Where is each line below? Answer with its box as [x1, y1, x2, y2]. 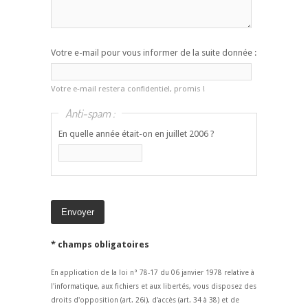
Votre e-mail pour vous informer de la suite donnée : [51, 47, 256, 58]
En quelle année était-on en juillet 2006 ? [58, 129, 214, 140]
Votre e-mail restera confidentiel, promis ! [51, 84, 205, 94]
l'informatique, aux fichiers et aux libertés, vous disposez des [51, 282, 256, 291]
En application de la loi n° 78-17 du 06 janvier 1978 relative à [51, 268, 254, 277]
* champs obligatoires [51, 239, 149, 250]
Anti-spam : [65, 106, 115, 121]
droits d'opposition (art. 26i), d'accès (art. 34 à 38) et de [51, 296, 239, 305]
